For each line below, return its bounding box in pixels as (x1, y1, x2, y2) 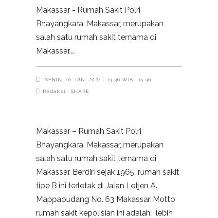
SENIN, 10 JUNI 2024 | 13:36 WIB (45, 77, 133, 82)
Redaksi (43, 89, 66, 94)
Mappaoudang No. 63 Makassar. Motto (36, 195, 175, 204)
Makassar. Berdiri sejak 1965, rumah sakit (36, 167, 179, 177)
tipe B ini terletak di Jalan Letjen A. (36, 181, 157, 191)
